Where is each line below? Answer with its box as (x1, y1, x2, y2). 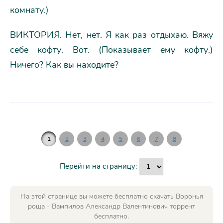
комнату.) (10, 3, 49, 16)
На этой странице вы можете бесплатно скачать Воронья (20, 191, 203, 201)
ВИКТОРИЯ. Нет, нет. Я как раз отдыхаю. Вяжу (10, 28, 213, 41)
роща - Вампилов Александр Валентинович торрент (28, 201, 195, 211)
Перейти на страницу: (59, 161, 139, 171)
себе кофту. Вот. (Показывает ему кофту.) (10, 43, 213, 56)
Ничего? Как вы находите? (10, 58, 118, 71)
